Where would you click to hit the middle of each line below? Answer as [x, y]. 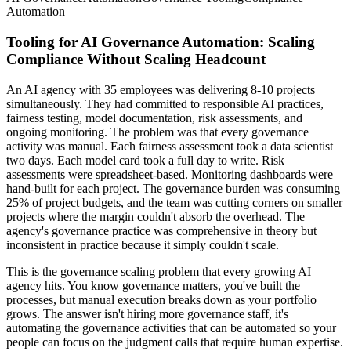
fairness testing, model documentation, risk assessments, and [154, 118]
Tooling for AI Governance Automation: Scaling [161, 42]
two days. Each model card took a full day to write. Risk [145, 160]
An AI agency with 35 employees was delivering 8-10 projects [161, 89]
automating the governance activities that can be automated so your [171, 327]
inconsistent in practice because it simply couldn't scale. [143, 244]
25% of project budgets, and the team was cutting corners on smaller [174, 202]
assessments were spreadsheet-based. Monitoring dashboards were [170, 174]
